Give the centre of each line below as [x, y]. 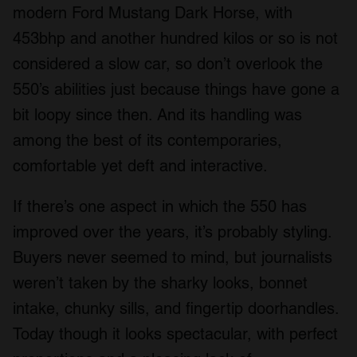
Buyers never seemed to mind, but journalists [173, 257]
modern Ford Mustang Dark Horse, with [153, 12]
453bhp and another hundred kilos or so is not [175, 38]
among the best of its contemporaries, [147, 140]
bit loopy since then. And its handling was [157, 114]
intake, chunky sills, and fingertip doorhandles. [176, 308]
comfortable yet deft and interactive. [140, 165]
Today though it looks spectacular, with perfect [175, 333]
